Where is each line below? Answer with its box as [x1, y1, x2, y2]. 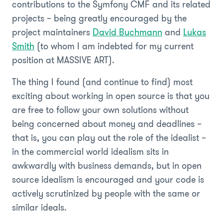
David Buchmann [93, 25, 162, 39]
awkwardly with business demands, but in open [12, 159, 202, 172]
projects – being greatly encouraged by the [12, 11, 187, 25]
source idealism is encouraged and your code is [12, 173, 204, 186]
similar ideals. [12, 201, 67, 214]
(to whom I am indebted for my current [34, 39, 194, 53]
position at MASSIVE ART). [12, 53, 114, 67]
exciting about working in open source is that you [12, 89, 210, 103]
